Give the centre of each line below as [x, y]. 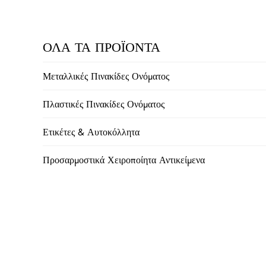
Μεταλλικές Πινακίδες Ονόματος [106, 76]
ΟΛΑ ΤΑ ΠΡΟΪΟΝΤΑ [102, 47]
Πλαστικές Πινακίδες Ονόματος [104, 104]
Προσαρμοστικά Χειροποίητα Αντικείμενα [124, 160]
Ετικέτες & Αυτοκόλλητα [91, 132]
